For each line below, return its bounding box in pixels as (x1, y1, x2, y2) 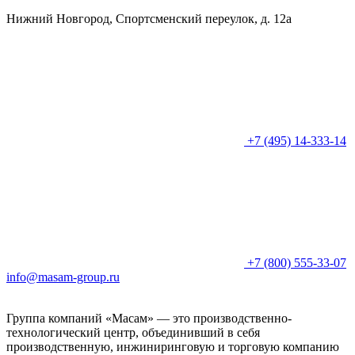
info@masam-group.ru (6, 269, 120, 284)
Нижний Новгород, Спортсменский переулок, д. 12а (6, 11, 292, 25)
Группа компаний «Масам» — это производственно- (6, 311, 292, 325)
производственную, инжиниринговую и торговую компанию (6, 339, 339, 353)
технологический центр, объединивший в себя (6, 325, 260, 339)
